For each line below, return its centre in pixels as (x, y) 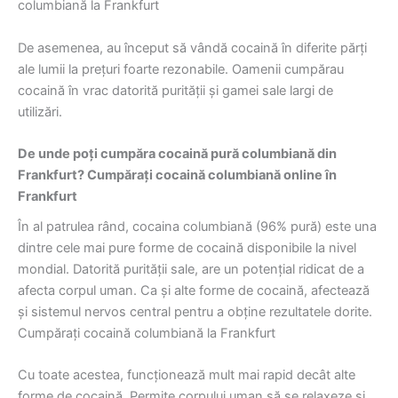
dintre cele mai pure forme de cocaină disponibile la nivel (187, 248)
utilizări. (40, 111)
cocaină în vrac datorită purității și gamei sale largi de (175, 90)
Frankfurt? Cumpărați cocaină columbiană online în (177, 175)
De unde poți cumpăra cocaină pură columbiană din (177, 153)
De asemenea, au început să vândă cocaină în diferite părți (192, 48)
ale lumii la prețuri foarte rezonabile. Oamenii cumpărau (181, 69)
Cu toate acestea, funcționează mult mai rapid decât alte (187, 375)
